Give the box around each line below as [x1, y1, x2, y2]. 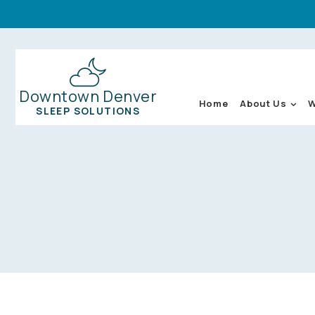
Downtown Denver [19, 86, 157, 107]
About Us [240, 97, 287, 110]
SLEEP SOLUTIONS [36, 104, 141, 117]
